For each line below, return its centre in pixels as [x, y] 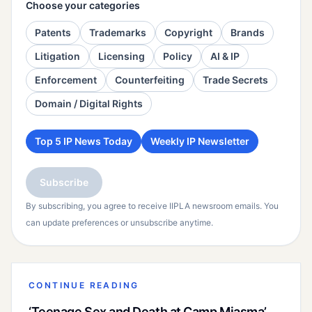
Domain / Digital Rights [89, 104]
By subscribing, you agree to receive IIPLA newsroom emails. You [152, 206]
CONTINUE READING [84, 286]
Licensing [122, 56]
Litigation [57, 56]
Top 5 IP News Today [84, 141]
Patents [53, 33]
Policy [178, 56]
